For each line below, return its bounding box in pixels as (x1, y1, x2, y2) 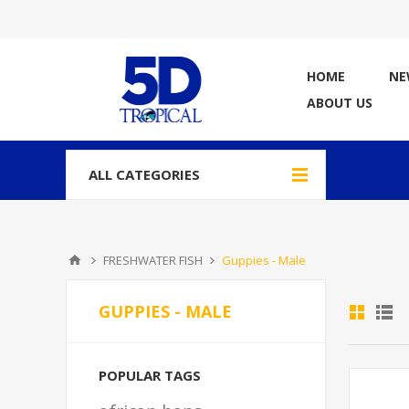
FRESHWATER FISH (103, 252, 203, 268)
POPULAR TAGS (99, 366, 201, 384)
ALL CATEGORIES (89, 165, 200, 184)
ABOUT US (307, 94, 372, 111)
